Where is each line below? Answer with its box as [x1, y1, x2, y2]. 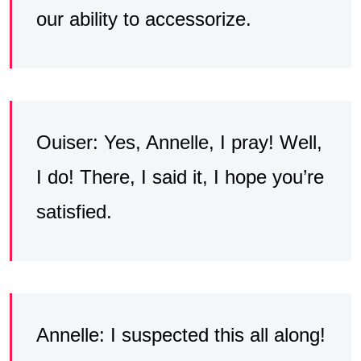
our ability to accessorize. [36, 8, 251, 31]
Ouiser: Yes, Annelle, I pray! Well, [36, 131, 322, 154]
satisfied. [36, 201, 112, 223]
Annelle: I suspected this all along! [36, 324, 326, 346]
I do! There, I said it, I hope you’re [36, 166, 324, 189]
